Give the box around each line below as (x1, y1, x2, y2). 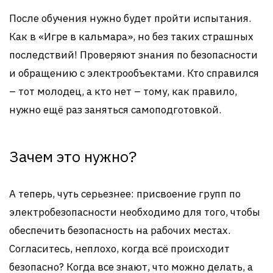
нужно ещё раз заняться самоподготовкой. (9, 103, 221, 116)
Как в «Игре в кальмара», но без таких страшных (9, 30, 253, 43)
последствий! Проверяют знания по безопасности (9, 48, 258, 62)
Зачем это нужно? (9, 146, 136, 166)
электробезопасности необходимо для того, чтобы (9, 205, 260, 219)
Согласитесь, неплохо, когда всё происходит (9, 242, 230, 255)
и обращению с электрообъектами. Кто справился (9, 66, 259, 80)
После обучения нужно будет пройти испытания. (9, 12, 251, 25)
